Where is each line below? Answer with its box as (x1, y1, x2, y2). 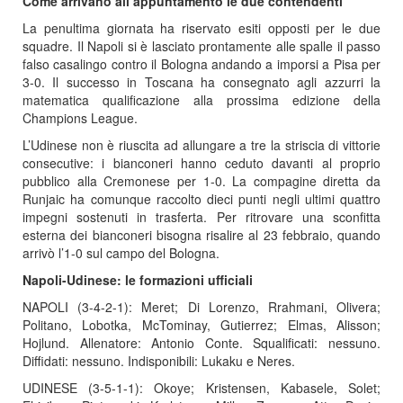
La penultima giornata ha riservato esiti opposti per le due (22, 19, 381, 38)
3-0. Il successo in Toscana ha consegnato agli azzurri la (22, 73, 381, 92)
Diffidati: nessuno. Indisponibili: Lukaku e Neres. (22, 352, 295, 371)
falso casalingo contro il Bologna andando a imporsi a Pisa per (22, 55, 381, 74)
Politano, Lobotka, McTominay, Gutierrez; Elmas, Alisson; (22, 316, 381, 335)
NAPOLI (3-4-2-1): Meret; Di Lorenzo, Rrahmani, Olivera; (22, 298, 381, 317)
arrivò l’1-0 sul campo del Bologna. (22, 244, 219, 263)
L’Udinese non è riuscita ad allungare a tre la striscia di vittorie (22, 136, 381, 155)
